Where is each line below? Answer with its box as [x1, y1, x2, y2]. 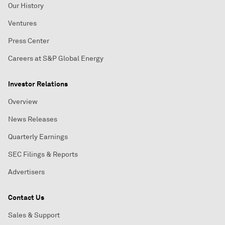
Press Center [8, 37, 49, 45]
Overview [8, 97, 38, 106]
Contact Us [8, 193, 44, 202]
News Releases [8, 115, 57, 124]
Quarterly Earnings [8, 133, 68, 141]
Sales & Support [8, 211, 60, 219]
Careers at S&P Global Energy [8, 54, 103, 63]
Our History [8, 2, 44, 10]
